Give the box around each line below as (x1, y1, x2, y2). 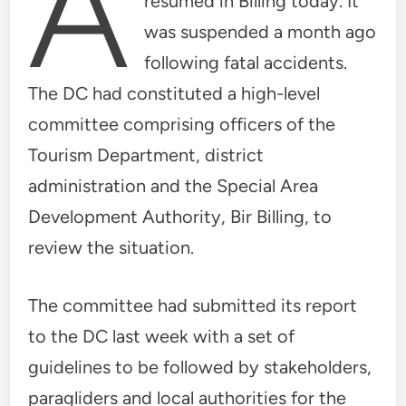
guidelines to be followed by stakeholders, (28, 355, 372, 378)
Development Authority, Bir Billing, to (28, 205, 333, 227)
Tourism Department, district (28, 143, 265, 166)
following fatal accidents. (144, 51, 347, 73)
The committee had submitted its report (28, 294, 358, 316)
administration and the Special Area (28, 174, 319, 197)
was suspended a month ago (144, 20, 376, 43)
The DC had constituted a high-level (28, 82, 321, 104)
